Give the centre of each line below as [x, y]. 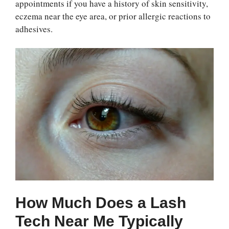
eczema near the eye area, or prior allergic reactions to [113, 16]
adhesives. [34, 29]
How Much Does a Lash [101, 202]
